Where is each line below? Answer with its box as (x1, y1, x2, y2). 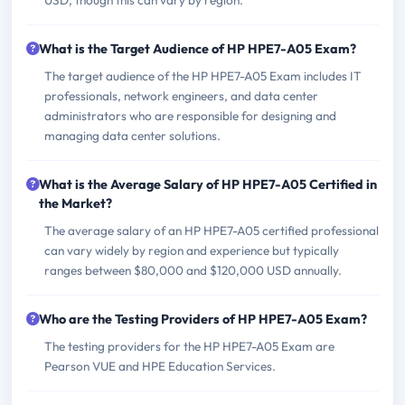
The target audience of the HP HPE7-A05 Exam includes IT (44, 68, 362, 85)
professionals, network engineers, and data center (44, 88, 318, 105)
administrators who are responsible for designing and (44, 108, 336, 125)
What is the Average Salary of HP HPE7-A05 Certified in (39, 176, 377, 193)
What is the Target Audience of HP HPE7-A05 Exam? (39, 41, 356, 58)
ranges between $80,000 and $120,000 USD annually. (44, 262, 342, 279)
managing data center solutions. (44, 127, 221, 145)
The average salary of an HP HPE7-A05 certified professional (44, 222, 379, 240)
